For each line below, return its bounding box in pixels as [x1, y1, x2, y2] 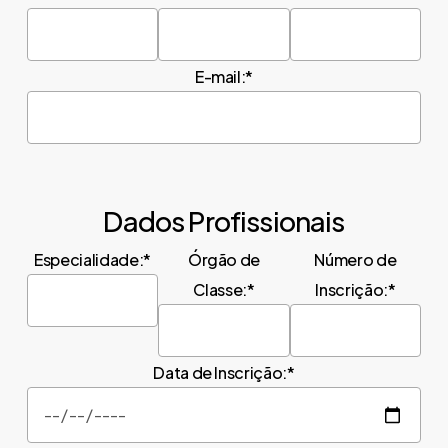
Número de [314, 249, 397, 271]
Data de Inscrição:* [153, 362, 295, 384]
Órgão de [187, 249, 261, 271]
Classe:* [193, 279, 255, 301]
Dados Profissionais [103, 203, 345, 239]
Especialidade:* [34, 249, 152, 271]
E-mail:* [194, 66, 254, 88]
